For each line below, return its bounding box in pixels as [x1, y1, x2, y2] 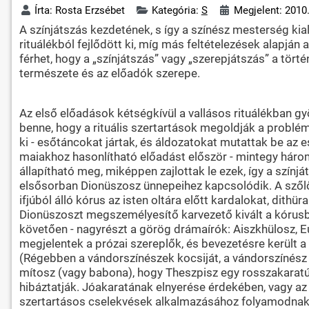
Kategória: [151, 3, 201, 17]
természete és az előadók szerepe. [19, 66, 200, 80]
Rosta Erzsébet [55, 3, 126, 17]
